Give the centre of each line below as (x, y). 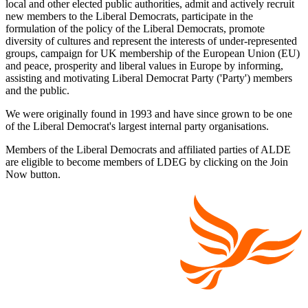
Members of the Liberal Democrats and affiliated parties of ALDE (148, 149)
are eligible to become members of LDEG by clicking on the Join (147, 162)
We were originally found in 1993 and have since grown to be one (149, 113)
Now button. (33, 174)
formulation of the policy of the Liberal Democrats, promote (135, 28)
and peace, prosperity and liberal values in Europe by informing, (144, 65)
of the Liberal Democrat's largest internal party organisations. (137, 126)
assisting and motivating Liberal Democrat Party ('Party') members (149, 78)
